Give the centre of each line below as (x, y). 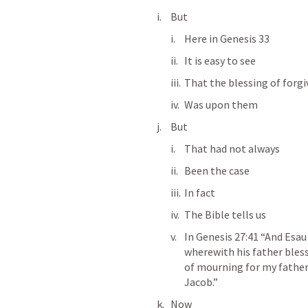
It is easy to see (220, 60)
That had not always (232, 148)
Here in (202, 38)
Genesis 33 (245, 38)
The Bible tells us (225, 214)
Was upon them (221, 104)
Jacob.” (202, 282)
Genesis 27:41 (227, 236)
